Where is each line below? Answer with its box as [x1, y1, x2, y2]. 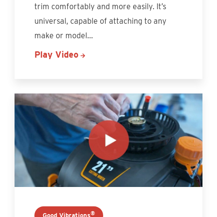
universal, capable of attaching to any [34, 16, 167, 26]
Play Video [34, 49, 79, 60]
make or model [34, 31, 88, 40]
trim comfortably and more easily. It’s [34, 1, 167, 11]
